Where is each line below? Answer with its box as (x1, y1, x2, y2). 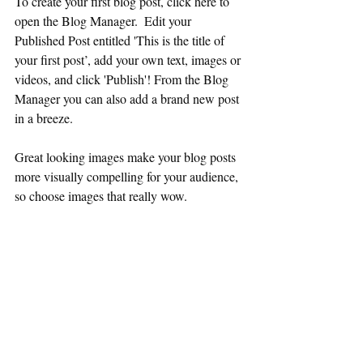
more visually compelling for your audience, (15, 168, 241, 185)
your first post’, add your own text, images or (15, 51, 244, 68)
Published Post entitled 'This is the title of (15, 32, 228, 49)
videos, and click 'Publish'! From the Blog (15, 70, 232, 88)
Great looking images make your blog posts (15, 148, 239, 165)
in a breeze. (15, 109, 76, 126)
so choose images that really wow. (15, 187, 190, 204)
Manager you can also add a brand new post (15, 90, 242, 107)
